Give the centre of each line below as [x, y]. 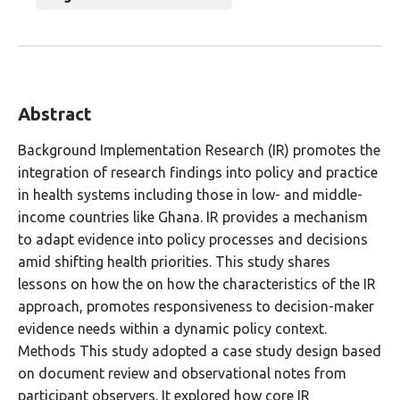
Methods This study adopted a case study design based [200, 351]
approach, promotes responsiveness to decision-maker [196, 306]
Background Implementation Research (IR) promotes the [199, 150]
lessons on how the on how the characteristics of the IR [197, 284]
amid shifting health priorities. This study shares [174, 262]
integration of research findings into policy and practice [198, 172]
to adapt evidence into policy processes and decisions [193, 239]
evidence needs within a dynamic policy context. [172, 329]
